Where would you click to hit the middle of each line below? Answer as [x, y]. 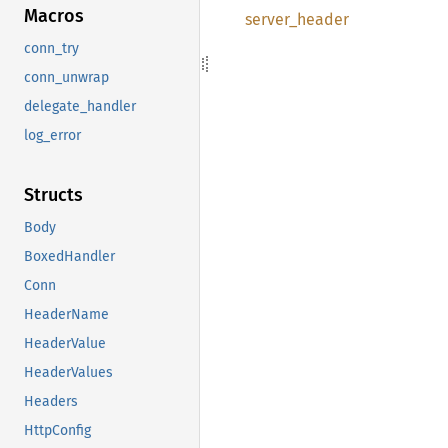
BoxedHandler [69, 257]
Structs [53, 195]
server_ [271, 19]
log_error [52, 136]
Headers [51, 402]
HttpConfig [57, 431]
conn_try [51, 49]
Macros [54, 16]
